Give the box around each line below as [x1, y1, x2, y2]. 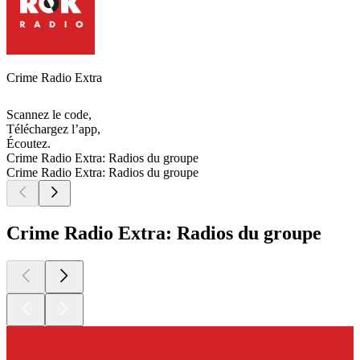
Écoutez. [6, 137, 51, 151]
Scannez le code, [6, 108, 92, 122]
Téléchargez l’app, [6, 122, 100, 137]
